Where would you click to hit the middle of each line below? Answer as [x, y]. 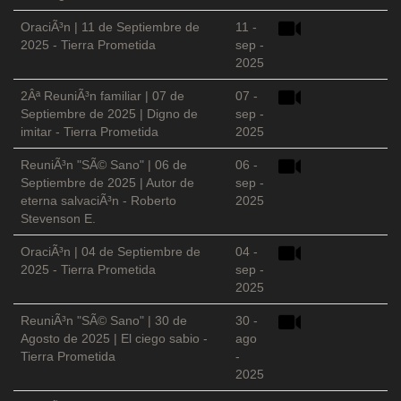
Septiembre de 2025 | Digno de [109, 114]
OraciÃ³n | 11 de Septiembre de [110, 27]
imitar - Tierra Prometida [90, 132]
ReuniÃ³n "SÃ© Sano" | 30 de [104, 321]
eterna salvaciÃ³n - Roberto [98, 201]
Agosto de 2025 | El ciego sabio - [114, 339]
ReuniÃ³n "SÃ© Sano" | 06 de [104, 165]
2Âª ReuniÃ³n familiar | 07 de [102, 96]
